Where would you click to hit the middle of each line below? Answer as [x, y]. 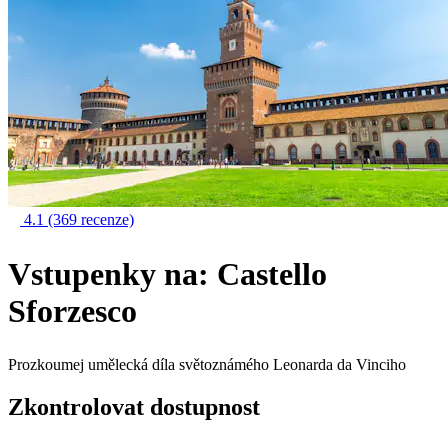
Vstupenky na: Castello [167, 273]
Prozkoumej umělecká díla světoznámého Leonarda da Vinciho [207, 365]
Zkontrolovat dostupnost [134, 407]
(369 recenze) [91, 219]
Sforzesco [72, 310]
